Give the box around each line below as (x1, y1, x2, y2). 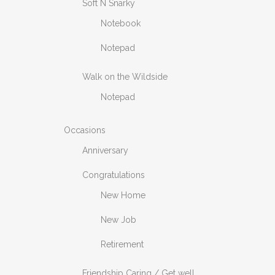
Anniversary (82, 145, 128, 155)
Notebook (101, 18, 141, 28)
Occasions (64, 125, 106, 135)
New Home (101, 190, 145, 200)
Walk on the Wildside (82, 72, 168, 82)
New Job (101, 215, 136, 225)
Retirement (101, 239, 144, 249)
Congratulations (82, 170, 145, 180)
